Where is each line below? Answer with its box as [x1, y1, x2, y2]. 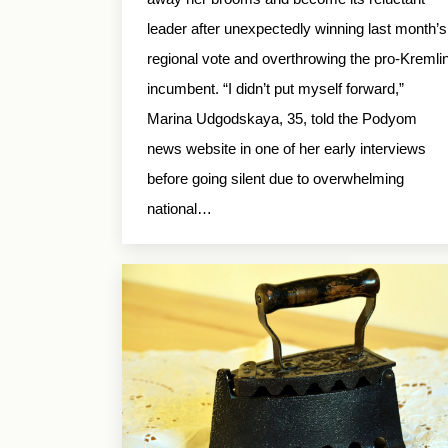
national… [147, 200, 212, 218]
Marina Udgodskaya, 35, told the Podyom [147, 110, 417, 128]
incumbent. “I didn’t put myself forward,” [147, 80, 404, 98]
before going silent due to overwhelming [147, 170, 404, 188]
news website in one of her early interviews [147, 140, 426, 158]
